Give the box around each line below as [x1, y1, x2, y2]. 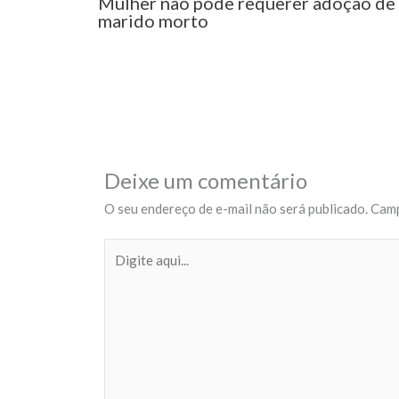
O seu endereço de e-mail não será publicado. [104, 199, 368, 216]
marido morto [97, 10, 208, 32]
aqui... [103, 262, 136, 279]
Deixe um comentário [104, 167, 307, 193]
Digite [103, 240, 142, 257]
